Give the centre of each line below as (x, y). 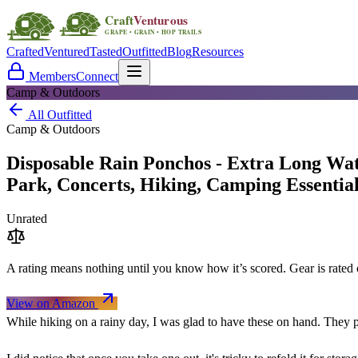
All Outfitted (59, 115)
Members (51, 76)
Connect (97, 76)
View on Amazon (52, 303)
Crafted (25, 52)
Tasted (106, 52)
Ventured (67, 52)
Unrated (27, 218)
